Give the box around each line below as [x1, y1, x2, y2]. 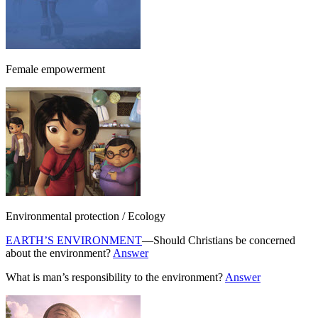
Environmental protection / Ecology [6, 209, 165, 222]
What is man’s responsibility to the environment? [6, 270, 225, 283]
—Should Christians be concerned [142, 234, 295, 246]
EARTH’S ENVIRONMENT [6, 234, 142, 246]
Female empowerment [6, 62, 105, 75]
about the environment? [6, 246, 113, 259]
